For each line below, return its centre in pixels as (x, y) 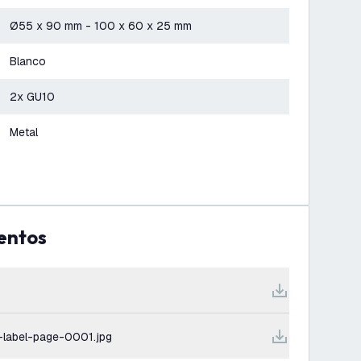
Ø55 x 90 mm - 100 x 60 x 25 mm (101, 26)
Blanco (28, 61)
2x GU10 (32, 97)
